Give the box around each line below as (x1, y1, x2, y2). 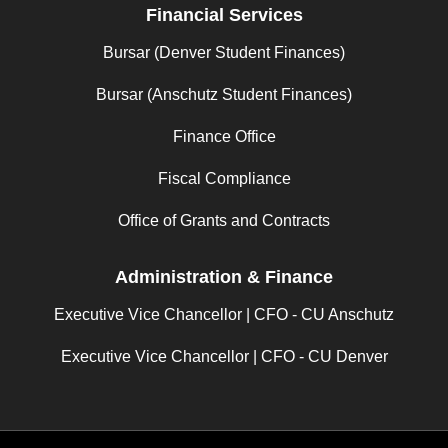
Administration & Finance (115, 267, 333, 287)
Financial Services (145, 5, 303, 25)
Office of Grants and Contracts (118, 212, 330, 229)
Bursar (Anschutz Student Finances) (96, 86, 352, 103)
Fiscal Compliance (157, 170, 291, 187)
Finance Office (172, 128, 276, 145)
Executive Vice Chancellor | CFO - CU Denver (60, 348, 388, 365)
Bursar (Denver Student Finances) (103, 44, 345, 61)
